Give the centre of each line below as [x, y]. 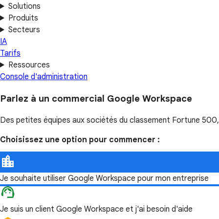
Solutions [24, 6]
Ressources [29, 65]
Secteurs [24, 30]
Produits [23, 18]
